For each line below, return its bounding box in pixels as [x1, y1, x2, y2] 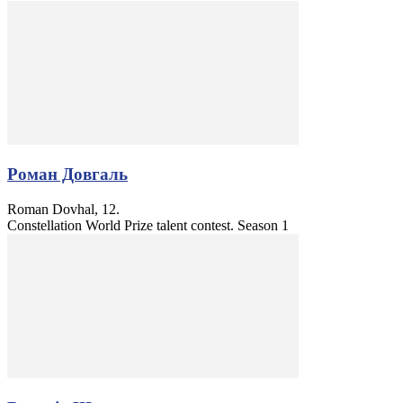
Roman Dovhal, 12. [7, 201, 120, 218]
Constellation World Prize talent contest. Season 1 [7, 218, 289, 234]
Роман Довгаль [7, 165, 128, 184]
